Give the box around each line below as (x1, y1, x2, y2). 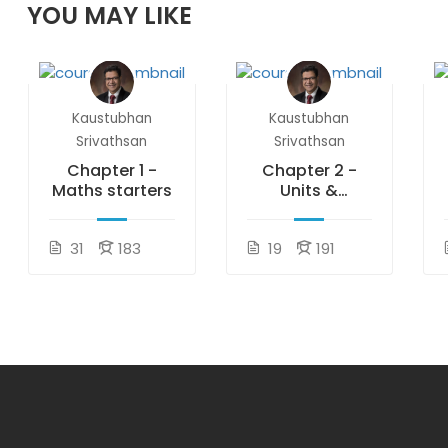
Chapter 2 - (261, 158, 357, 182)
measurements (247, 198, 372, 222)
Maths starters (51, 178, 172, 202)
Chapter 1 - (66, 158, 157, 182)
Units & (280, 178, 339, 202)
